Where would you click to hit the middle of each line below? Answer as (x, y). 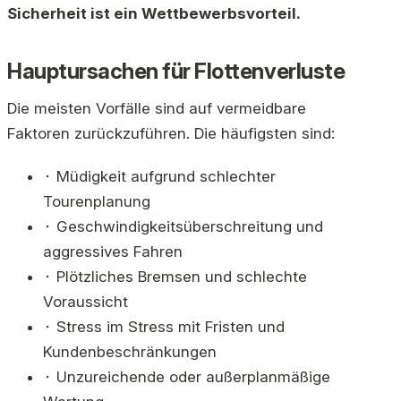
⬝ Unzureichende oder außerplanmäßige (187, 377)
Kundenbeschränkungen (130, 352)
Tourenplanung (97, 202)
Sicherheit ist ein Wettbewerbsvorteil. (154, 14)
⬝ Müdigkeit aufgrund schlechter (159, 177)
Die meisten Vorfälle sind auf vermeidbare (157, 109)
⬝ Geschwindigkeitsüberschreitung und (183, 227)
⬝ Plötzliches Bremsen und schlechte (175, 277)
